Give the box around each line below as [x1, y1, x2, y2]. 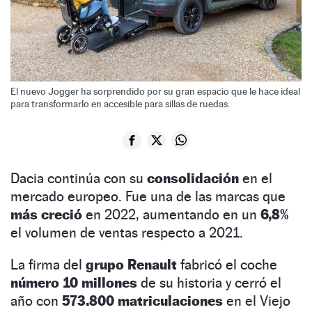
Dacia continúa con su [10, 169, 147, 187]
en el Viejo [223, 292, 290, 309]
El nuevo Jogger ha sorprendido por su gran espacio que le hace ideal [10, 85, 300, 97]
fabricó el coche [177, 256, 277, 273]
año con [10, 292, 62, 309]
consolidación [147, 169, 239, 187]
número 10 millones [10, 274, 137, 291]
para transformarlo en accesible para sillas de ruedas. [10, 97, 230, 109]
